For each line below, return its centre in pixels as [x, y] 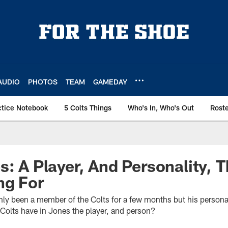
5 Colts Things [88, 108]
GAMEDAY [110, 81]
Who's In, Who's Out [161, 108]
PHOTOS [43, 81]
